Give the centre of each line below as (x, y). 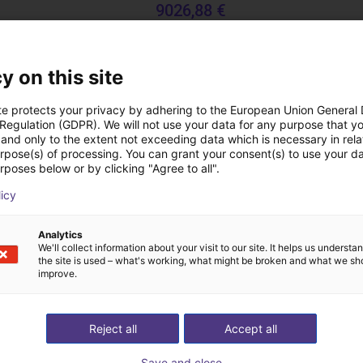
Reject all (113, 329)
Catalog (75, 177)
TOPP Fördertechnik (207, 30)
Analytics (60, 235)
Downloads (181, 109)
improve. (58, 273)
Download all (181, 262)
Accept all (250, 329)
